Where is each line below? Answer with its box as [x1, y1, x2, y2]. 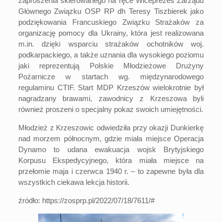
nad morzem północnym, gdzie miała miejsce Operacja [18, 134, 204, 143]
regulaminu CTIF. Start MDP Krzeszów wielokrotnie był [18, 83, 204, 92]
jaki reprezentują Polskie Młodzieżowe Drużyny [18, 61, 204, 70]
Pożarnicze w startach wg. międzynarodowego [18, 72, 204, 81]
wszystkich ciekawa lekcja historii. [18, 178, 129, 186]
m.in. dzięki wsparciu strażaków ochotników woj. [18, 40, 204, 48]
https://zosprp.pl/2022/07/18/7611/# [42, 196, 155, 205]
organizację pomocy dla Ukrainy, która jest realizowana [18, 29, 204, 37]
